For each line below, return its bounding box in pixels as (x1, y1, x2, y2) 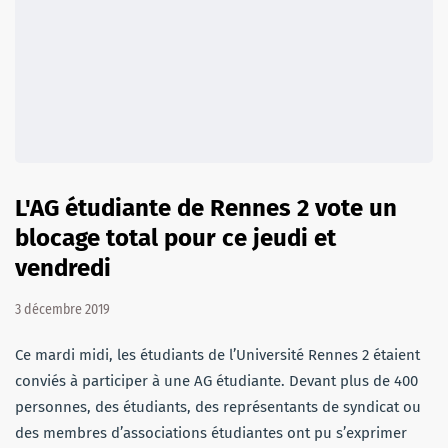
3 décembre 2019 (15, 300, 110, 318)
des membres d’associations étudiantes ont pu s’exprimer (15, 423, 407, 442)
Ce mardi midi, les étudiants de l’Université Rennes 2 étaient (15, 345, 420, 364)
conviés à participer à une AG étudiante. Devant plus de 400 (15, 371, 418, 390)
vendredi (15, 253, 111, 282)
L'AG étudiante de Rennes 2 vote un (15, 193, 397, 222)
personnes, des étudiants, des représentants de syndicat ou (15, 397, 421, 416)
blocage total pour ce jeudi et (15, 223, 336, 252)
